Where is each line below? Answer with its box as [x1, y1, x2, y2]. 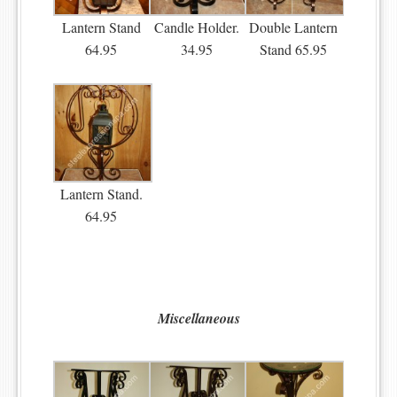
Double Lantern [248, 18, 338, 37]
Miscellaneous [157, 308, 240, 329]
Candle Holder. [154, 18, 240, 37]
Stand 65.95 [259, 40, 327, 59]
